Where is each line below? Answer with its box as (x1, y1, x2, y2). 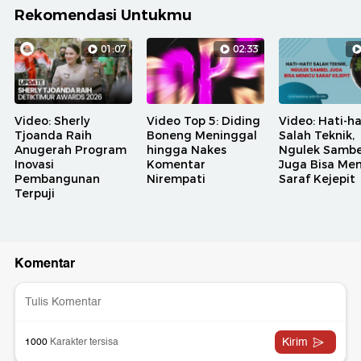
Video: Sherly (15, 114, 89, 129)
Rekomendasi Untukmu (15, 6, 192, 25)
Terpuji (15, 186, 55, 201)
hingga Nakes (147, 143, 226, 158)
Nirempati (147, 172, 205, 187)
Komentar (147, 157, 205, 172)
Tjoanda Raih (15, 128, 92, 143)
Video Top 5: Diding (147, 114, 260, 129)
